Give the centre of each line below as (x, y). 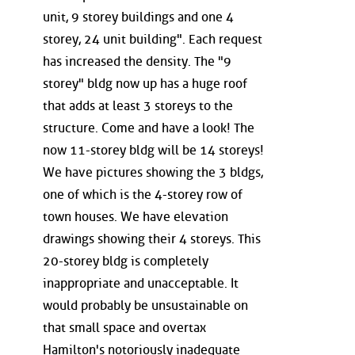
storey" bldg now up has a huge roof (145, 83)
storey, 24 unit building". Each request (153, 39)
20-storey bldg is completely (126, 261)
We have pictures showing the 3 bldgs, (153, 172)
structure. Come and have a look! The (149, 128)
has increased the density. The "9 (137, 61)
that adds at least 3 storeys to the (138, 105)
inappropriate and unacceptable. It (141, 283)
